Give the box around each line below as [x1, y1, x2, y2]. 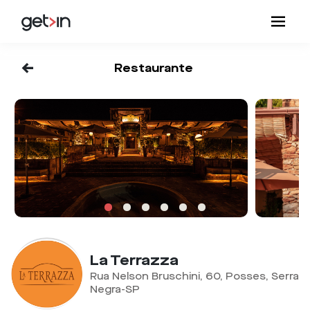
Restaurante [113, 60, 193, 77]
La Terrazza [89, 250, 179, 271]
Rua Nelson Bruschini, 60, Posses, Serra [89, 270, 299, 284]
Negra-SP [89, 283, 140, 297]
